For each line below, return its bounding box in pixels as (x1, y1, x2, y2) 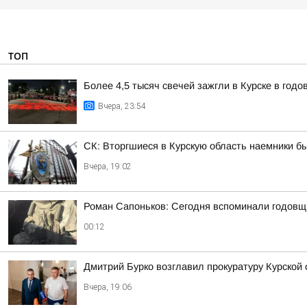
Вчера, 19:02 (84, 162, 132, 171)
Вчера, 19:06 (84, 282, 132, 292)
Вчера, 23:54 (98, 101, 146, 111)
